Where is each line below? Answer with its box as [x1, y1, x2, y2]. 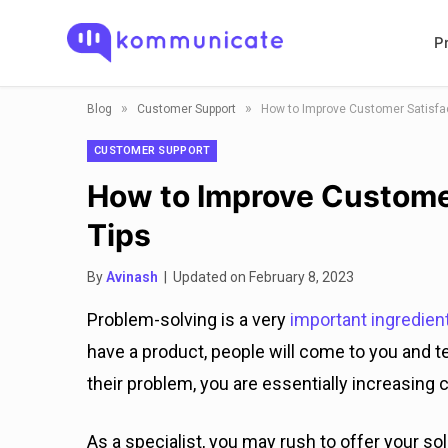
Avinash [106, 269, 158, 285]
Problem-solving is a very [87, 309, 290, 330]
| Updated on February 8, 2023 [158, 269, 354, 285]
